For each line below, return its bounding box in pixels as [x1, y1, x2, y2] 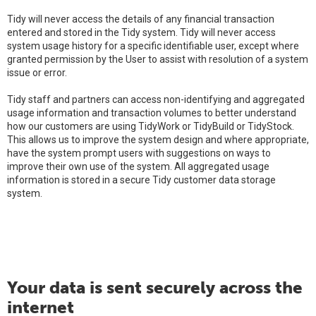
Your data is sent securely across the [7, 277, 303, 298]
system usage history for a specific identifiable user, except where [7, 40, 299, 51]
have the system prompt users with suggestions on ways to [7, 147, 271, 159]
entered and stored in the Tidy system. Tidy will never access [7, 27, 276, 38]
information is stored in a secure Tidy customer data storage [7, 174, 276, 186]
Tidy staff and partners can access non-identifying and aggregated [7, 94, 305, 105]
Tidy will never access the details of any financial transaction [7, 13, 274, 25]
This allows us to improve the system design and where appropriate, [7, 134, 309, 145]
